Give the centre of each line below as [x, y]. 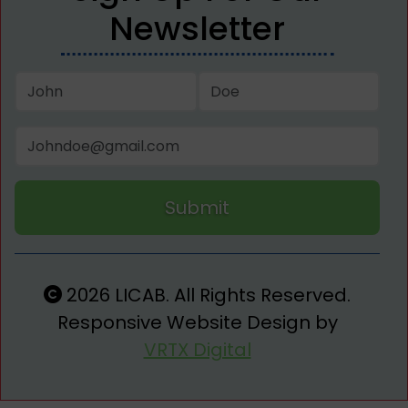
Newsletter [197, 29]
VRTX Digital [197, 350]
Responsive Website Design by [197, 323]
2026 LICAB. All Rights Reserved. [206, 296]
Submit [197, 208]
